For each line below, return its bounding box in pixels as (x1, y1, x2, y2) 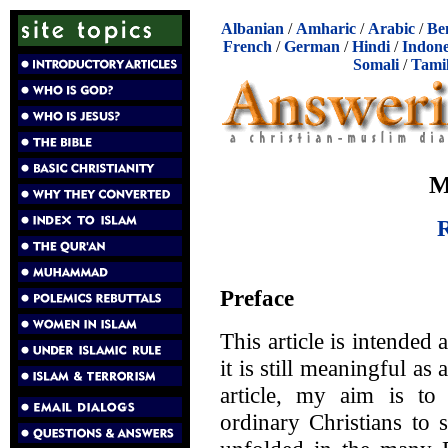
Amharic (296, 20, 356, 37)
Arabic (368, 20, 415, 37)
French (223, 38, 272, 55)
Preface (220, 284, 294, 311)
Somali (352, 56, 399, 73)
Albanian (221, 20, 284, 37)
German (284, 38, 340, 55)
